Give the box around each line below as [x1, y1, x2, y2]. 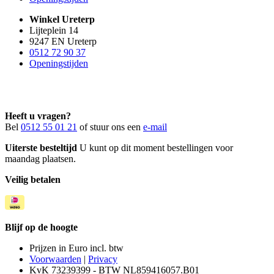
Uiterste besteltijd [5, 142, 77, 153]
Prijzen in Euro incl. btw [29, 242, 124, 253]
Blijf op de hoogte [5, 221, 78, 232]
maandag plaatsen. [5, 153, 76, 164]
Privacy [88, 253, 117, 264]
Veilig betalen [5, 174, 61, 185]
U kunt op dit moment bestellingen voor [77, 142, 233, 153]
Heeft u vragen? [5, 110, 71, 121]
